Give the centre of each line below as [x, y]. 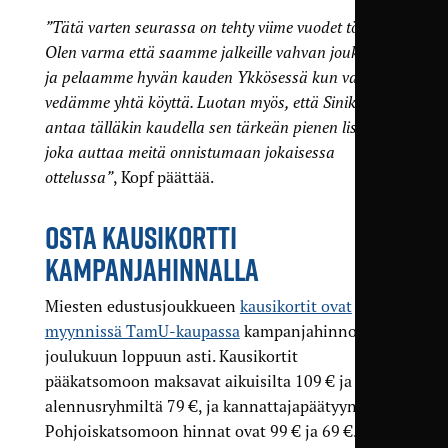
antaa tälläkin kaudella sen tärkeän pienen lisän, [211, 127]
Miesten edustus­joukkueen [142, 306]
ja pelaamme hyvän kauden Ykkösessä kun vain [207, 77]
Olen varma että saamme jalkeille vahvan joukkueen [221, 52]
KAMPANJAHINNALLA [151, 270]
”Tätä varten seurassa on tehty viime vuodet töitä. [212, 27]
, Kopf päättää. [163, 177]
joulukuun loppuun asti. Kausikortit [171, 356]
